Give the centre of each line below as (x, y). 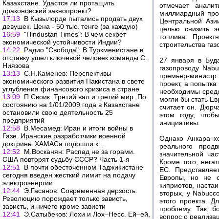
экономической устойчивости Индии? (62, 42)
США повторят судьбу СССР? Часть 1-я (66, 159)
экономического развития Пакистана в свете (74, 81)
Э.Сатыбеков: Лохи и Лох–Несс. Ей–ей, (87, 214)
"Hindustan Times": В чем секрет (75, 34)
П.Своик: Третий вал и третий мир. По (85, 97)
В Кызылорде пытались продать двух (83, 19)
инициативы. (180, 123)
